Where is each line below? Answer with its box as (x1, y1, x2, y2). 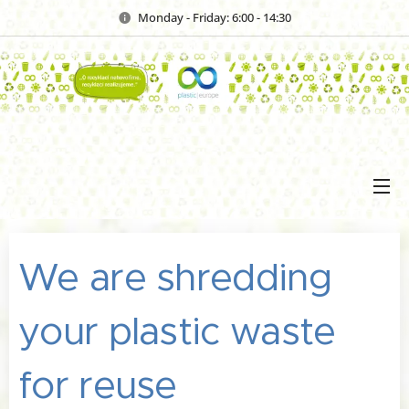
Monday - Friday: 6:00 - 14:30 (138, 8, 291, 26)
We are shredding (18, 254, 331, 300)
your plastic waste (18, 308, 336, 354)
